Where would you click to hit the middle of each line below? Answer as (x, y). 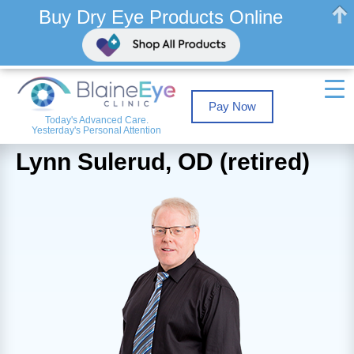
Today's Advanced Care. (96, 120)
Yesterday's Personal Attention (97, 130)
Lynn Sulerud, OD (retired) (163, 162)
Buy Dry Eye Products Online (161, 17)
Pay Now (233, 106)
